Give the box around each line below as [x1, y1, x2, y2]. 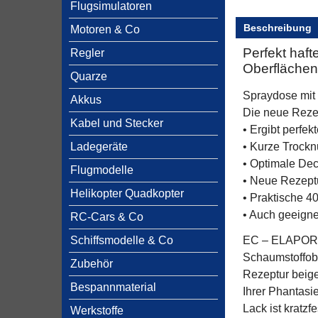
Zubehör [70, 258, 113, 270]
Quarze [70, 70, 107, 82]
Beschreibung [243, 22, 312, 33]
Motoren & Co [70, 23, 140, 35]
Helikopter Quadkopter [70, 187, 184, 199]
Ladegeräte [70, 141, 128, 153]
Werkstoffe [70, 305, 124, 317]
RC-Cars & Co [70, 211, 143, 223]
